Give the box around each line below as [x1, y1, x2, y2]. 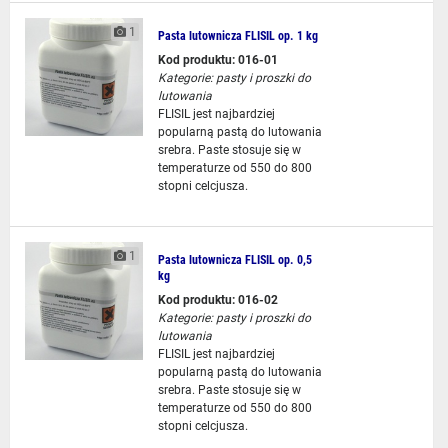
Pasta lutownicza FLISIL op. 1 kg [157, 29, 318, 43]
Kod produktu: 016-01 [157, 53, 278, 67]
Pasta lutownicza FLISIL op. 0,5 [157, 253, 312, 267]
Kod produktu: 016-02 [157, 293, 278, 307]
